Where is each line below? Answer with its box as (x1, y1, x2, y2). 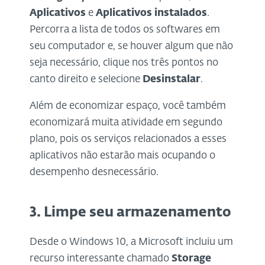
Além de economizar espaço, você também (30, 101, 226, 111)
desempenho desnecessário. (30, 167, 159, 177)
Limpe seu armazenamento (44, 205, 231, 219)
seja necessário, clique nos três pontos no (30, 57, 218, 68)
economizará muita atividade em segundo (30, 117, 222, 128)
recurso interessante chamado (30, 253, 172, 264)
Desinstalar (143, 74, 201, 85)
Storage (172, 253, 211, 264)
